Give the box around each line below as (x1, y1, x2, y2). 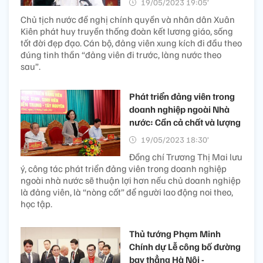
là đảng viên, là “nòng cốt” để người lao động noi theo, (21, 186, 233, 198)
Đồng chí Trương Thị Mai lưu (129, 150, 242, 163)
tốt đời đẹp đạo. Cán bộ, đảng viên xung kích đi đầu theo (21, 36, 242, 49)
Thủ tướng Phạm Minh (129, 227, 221, 240)
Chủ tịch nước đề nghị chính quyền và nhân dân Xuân (21, 13, 235, 25)
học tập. (21, 197, 52, 210)
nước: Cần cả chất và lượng (129, 116, 241, 128)
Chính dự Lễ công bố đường (129, 240, 241, 252)
